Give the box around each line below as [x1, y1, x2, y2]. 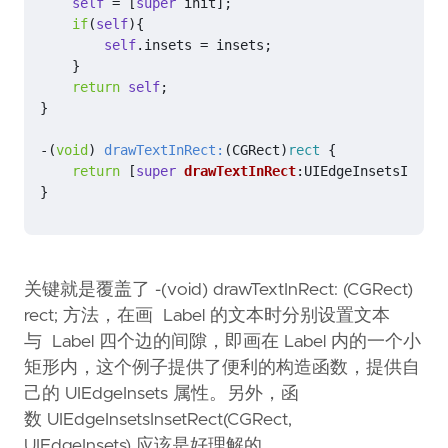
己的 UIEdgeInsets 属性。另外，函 [24, 384, 299, 403]
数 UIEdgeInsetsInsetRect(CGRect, [24, 410, 292, 429]
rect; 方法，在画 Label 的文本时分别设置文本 [24, 306, 390, 325]
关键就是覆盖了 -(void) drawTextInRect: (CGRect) [24, 280, 413, 299]
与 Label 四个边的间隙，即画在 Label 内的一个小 [24, 332, 421, 351]
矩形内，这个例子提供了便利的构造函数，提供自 [24, 358, 420, 377]
